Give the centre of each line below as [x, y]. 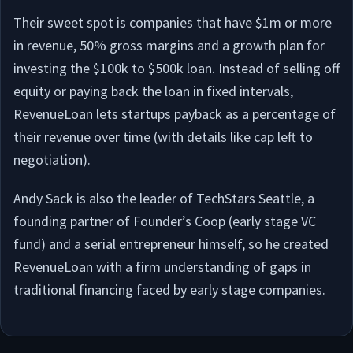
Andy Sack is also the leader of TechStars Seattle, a [164, 198]
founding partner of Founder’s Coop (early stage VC [165, 221]
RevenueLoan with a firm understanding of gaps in [162, 267]
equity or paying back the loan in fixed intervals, [153, 91]
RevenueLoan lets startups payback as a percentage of [175, 114]
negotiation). [52, 160]
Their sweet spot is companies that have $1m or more [173, 22]
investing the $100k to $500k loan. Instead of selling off [176, 68]
